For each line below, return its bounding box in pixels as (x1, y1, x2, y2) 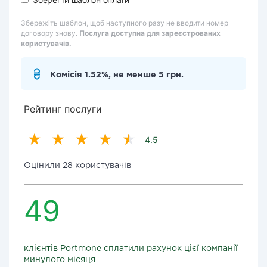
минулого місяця (24, 256, 95, 263)
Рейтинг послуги (24, 103, 102, 115)
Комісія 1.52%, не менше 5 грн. (50, 72, 184, 79)
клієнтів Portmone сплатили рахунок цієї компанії (24, 245, 238, 252)
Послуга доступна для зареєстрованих (79, 29, 221, 38)
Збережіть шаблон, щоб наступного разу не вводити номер (21, 18, 228, 27)
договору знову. (21, 29, 79, 38)
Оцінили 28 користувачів (24, 162, 131, 169)
